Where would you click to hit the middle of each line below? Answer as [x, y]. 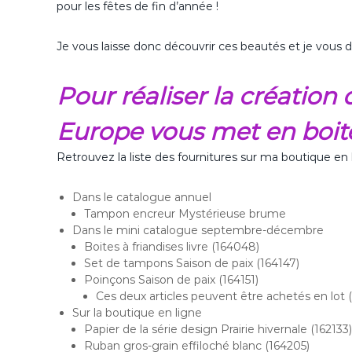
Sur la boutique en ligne [137, 312]
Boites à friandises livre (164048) [172, 246]
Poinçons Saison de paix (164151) [171, 279]
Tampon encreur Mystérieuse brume [185, 213]
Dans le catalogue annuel [142, 197]
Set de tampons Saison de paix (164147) [192, 263]
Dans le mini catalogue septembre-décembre [198, 230]
